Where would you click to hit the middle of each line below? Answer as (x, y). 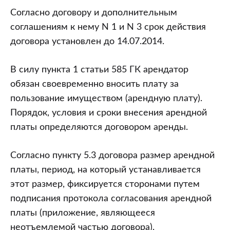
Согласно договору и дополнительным (94, 13)
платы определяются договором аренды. (99, 127)
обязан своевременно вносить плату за (94, 84)
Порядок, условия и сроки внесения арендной (109, 113)
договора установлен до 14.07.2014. (87, 42)
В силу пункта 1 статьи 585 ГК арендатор (99, 70)
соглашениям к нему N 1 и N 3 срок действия (108, 27)
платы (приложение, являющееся (83, 213)
